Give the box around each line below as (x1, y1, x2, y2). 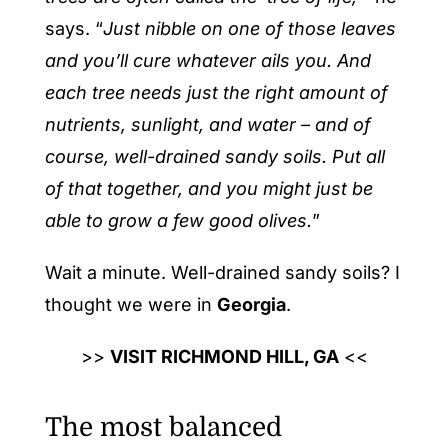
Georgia (216, 294, 286, 316)
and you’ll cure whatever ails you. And (44, 50, 371, 72)
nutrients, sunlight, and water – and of (44, 114, 371, 136)
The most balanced (44, 413, 282, 443)
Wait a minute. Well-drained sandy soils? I (44, 262, 400, 284)
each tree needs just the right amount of (44, 82, 388, 104)
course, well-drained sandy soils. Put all (44, 146, 385, 168)
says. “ (44, 18, 103, 40)
